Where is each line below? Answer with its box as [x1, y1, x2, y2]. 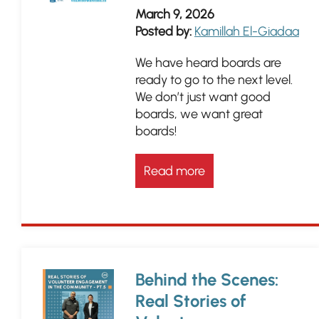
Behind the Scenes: [135, 269, 278, 290]
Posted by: [135, 23, 192, 39]
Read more [144, 163, 205, 179]
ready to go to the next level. [135, 72, 293, 88]
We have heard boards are [135, 55, 281, 70]
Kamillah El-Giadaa [194, 23, 299, 39]
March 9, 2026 [135, 6, 214, 22]
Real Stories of [135, 291, 246, 311]
